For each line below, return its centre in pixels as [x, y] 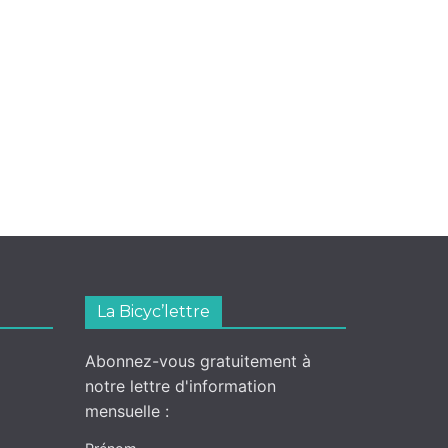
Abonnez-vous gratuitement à [198, 361]
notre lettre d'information [180, 386]
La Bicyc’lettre [153, 312]
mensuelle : [127, 411]
